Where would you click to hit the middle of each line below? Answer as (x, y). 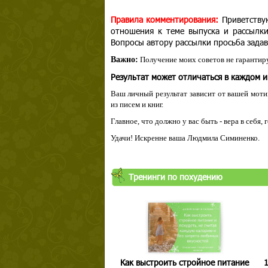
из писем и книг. (137, 104)
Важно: (124, 60)
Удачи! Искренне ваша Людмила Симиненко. (185, 138)
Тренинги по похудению (175, 177)
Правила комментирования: (164, 19)
